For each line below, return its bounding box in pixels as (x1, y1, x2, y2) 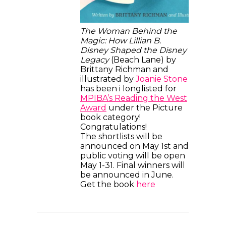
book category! (80, 112, 141, 122)
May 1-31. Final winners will (80, 160, 185, 170)
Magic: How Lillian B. (80, 36, 161, 45)
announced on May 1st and (80, 141, 189, 151)
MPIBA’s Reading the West (80, 93, 187, 103)
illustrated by (80, 74, 136, 84)
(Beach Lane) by (111, 55, 176, 65)
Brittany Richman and (80, 65, 168, 74)
